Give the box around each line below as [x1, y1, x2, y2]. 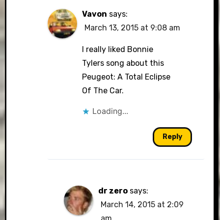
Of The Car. [82, 86, 124, 95]
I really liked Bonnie [82, 45, 154, 54]
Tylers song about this [82, 58, 165, 68]
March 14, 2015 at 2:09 [100, 200, 184, 209]
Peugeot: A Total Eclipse [82, 72, 171, 82]
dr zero [98, 186, 128, 195]
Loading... [92, 106, 129, 116]
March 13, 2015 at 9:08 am [84, 23, 181, 32]
